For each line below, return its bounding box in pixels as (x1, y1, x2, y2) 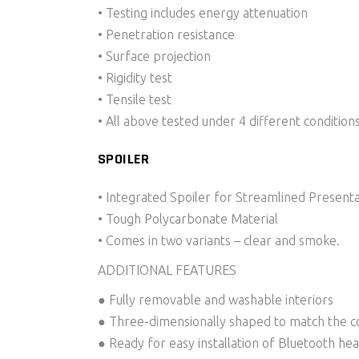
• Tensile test (98, 92, 171, 107)
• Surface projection (98, 49, 211, 63)
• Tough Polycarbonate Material (98, 212, 278, 226)
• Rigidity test (98, 71, 172, 85)
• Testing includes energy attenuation (98, 6, 308, 20)
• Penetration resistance (98, 27, 235, 42)
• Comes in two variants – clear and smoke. (98, 233, 340, 248)
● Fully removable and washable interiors (98, 292, 333, 307)
